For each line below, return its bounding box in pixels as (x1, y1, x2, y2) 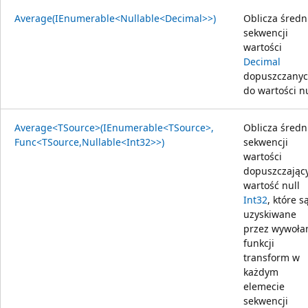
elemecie (243, 279, 285, 293)
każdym (243, 265, 278, 278)
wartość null (243, 178, 300, 192)
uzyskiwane (243, 207, 296, 221)
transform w (243, 250, 300, 264)
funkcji (243, 236, 274, 250)
